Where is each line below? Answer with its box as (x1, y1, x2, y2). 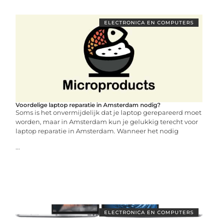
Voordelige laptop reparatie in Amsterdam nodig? (16, 101, 161, 109)
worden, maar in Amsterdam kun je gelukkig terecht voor (16, 118, 199, 126)
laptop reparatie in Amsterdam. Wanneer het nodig (16, 127, 179, 135)
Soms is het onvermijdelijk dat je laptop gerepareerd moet (16, 109, 202, 116)
